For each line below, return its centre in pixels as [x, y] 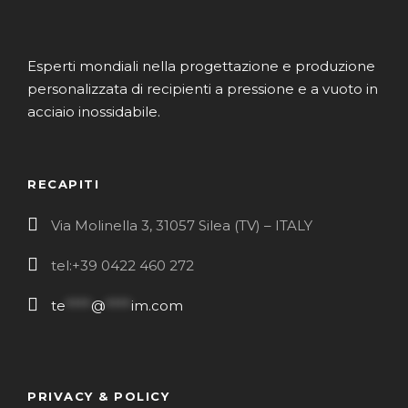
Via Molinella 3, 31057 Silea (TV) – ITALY [182, 225]
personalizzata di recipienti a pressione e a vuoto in [203, 88]
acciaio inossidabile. [94, 111]
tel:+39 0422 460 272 [122, 265]
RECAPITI [63, 184]
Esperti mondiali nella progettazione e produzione [201, 66]
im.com [157, 305]
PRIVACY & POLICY [98, 396]
